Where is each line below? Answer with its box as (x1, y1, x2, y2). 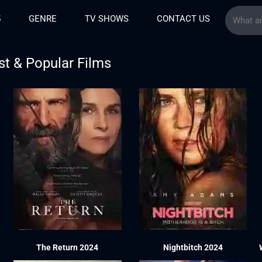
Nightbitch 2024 (163, 242, 223, 252)
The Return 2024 (36, 242, 99, 252)
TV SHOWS (84, 13, 129, 24)
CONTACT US (156, 13, 210, 24)
